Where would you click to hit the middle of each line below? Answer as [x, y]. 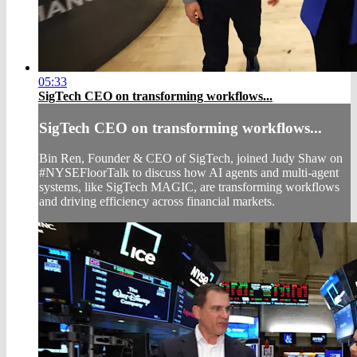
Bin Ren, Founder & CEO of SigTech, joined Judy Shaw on [191, 159]
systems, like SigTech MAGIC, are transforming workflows [189, 187]
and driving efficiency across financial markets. [157, 202]
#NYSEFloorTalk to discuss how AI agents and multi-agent [189, 173]
